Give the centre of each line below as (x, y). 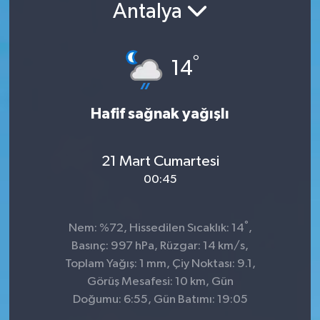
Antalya (149, 12)
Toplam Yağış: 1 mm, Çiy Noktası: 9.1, (160, 264)
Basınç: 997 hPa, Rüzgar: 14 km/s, (160, 246)
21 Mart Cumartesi (160, 162)
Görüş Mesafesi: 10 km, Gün (160, 281)
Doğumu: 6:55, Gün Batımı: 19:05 (160, 299)
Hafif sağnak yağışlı (160, 114)
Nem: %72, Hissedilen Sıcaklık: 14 (156, 228)
